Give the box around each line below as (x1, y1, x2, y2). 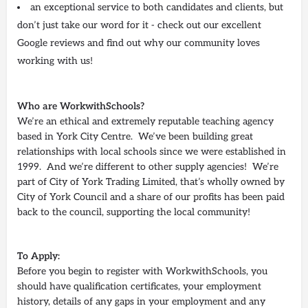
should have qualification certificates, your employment (17, 280, 261, 292)
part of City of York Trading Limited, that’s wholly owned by (17, 175, 285, 188)
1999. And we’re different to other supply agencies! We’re (17, 160, 278, 173)
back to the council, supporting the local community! (17, 206, 250, 218)
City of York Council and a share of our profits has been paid (17, 190, 285, 203)
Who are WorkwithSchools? (17, 100, 144, 112)
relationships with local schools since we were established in (17, 145, 286, 157)
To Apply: (17, 250, 60, 262)
